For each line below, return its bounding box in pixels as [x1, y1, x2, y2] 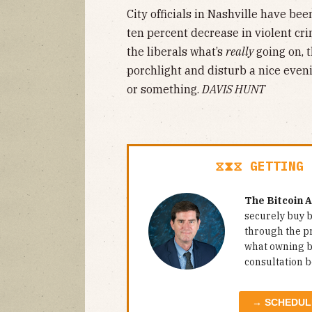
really [226, 44, 253, 58]
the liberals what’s [127, 44, 226, 58]
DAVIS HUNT [202, 81, 265, 96]
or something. [127, 81, 202, 96]
